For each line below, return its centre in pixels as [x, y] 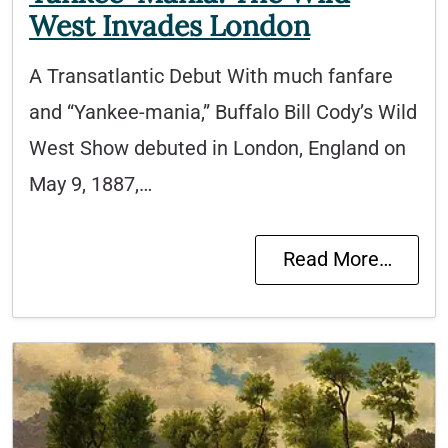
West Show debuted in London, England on [217, 149]
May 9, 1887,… [90, 185]
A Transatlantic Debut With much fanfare [211, 77]
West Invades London [169, 26]
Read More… [337, 260]
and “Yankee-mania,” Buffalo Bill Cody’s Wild [223, 113]
